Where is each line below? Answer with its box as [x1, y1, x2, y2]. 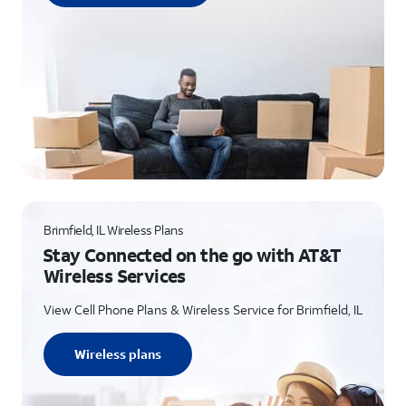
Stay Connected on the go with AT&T [43, 243, 342, 266]
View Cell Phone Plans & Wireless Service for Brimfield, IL [43, 301, 362, 318]
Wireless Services [43, 264, 186, 287]
